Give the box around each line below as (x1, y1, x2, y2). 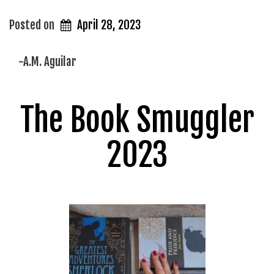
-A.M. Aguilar (18, 54, 76, 69)
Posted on (9, 18, 57, 32)
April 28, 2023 (77, 18, 141, 32)
